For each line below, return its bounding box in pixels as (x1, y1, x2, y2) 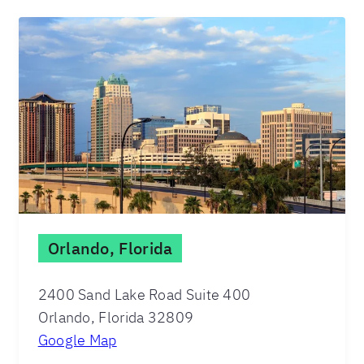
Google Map (37, 330, 117, 349)
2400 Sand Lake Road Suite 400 (37, 284, 251, 304)
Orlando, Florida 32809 (37, 307, 194, 327)
